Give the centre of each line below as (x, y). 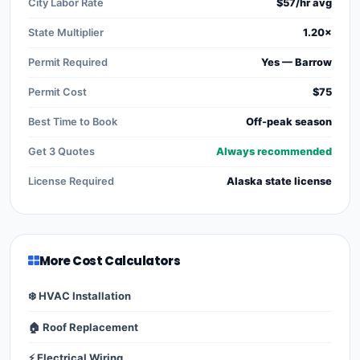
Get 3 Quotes (61, 152)
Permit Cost (57, 92)
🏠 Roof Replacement (83, 327)
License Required (71, 182)
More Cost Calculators (110, 261)
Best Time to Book (73, 122)
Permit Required (68, 63)
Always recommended (274, 152)
